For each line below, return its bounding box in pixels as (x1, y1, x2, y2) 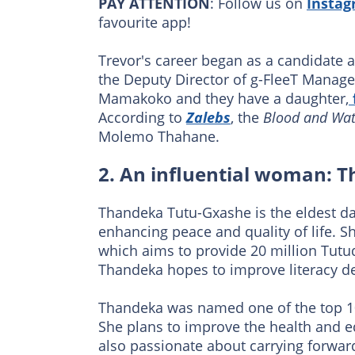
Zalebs (186, 108, 231, 128)
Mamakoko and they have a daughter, (98, 89, 349, 109)
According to (98, 108, 186, 128)
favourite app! (98, 13, 191, 32)
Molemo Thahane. (98, 127, 219, 147)
